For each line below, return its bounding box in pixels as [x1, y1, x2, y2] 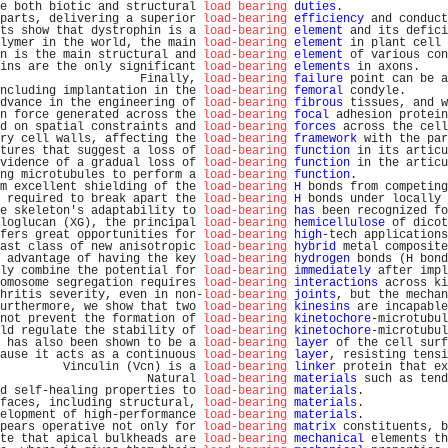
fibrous [294, 96, 343, 110]
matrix [294, 420, 336, 434]
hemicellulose [294, 216, 385, 230]
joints [294, 288, 336, 302]
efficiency [294, 12, 364, 26]
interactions [294, 276, 378, 290]
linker [294, 360, 336, 374]
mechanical [294, 432, 364, 446]
